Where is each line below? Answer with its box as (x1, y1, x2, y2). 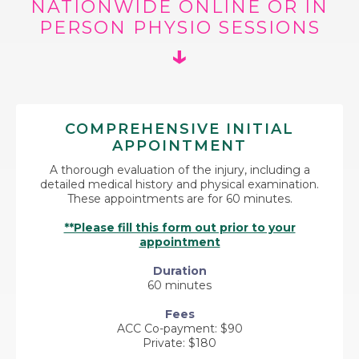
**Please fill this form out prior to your (63, 220, 296, 236)
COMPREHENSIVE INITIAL (65, 120, 294, 139)
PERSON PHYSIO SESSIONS (38, 17, 321, 39)
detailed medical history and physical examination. (40, 177, 319, 192)
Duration (152, 264, 207, 279)
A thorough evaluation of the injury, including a (49, 163, 310, 178)
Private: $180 (143, 336, 216, 351)
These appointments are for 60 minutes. (67, 192, 292, 207)
